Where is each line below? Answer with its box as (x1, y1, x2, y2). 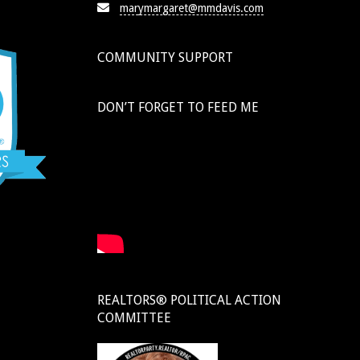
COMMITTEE (97, 309, 171, 325)
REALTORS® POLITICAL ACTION (97, 292, 281, 308)
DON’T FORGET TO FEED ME (97, 99, 259, 115)
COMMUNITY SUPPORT (97, 49, 233, 65)
